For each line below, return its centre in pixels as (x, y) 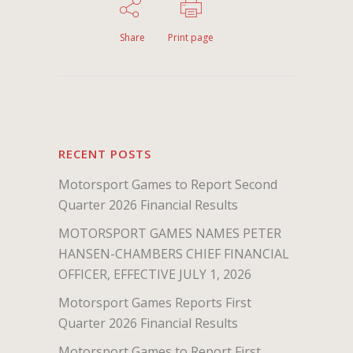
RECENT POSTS (105, 153)
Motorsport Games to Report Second (168, 184)
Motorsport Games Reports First (155, 302)
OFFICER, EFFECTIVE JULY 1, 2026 (155, 274)
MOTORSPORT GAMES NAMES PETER (170, 233)
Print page (191, 37)
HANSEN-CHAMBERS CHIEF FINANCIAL (174, 253)
